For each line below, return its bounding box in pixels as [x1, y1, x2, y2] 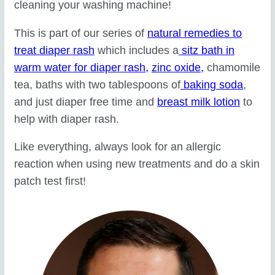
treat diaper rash [14, 44, 95, 56]
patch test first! [14, 175, 87, 188]
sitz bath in [179, 44, 235, 56]
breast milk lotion [157, 95, 241, 108]
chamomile [204, 61, 261, 74]
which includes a [95, 44, 179, 56]
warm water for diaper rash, [14, 61, 149, 74]
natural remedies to [147, 26, 242, 39]
